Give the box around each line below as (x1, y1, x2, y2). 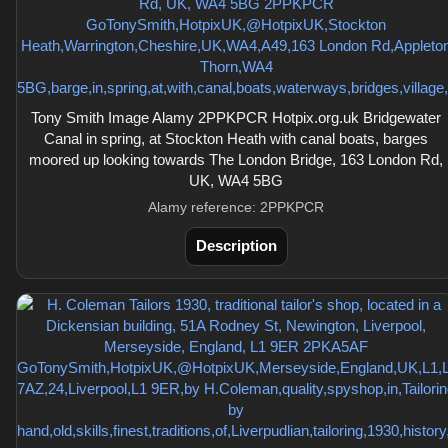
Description (195, 237, 277, 254)
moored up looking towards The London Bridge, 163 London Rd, (29, 151, 443, 168)
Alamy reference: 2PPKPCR (148, 199, 324, 215)
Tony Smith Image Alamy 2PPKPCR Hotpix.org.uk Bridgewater (31, 109, 441, 126)
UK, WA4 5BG (189, 172, 283, 189)
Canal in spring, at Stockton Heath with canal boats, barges (44, 130, 428, 147)
